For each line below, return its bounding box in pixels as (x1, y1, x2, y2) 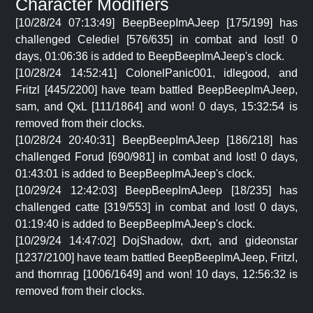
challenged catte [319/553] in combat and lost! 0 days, (15, 201, 298, 213)
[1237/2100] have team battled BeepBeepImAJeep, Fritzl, (15, 252, 298, 263)
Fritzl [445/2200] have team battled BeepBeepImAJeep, (15, 84, 298, 96)
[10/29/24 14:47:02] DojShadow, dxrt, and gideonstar (15, 235, 298, 247)
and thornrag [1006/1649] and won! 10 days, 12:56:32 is (15, 268, 298, 280)
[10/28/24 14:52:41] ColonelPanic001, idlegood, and (15, 67, 298, 79)
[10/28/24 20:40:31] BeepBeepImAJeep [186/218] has (15, 134, 298, 146)
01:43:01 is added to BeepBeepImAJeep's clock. (15, 168, 255, 180)
